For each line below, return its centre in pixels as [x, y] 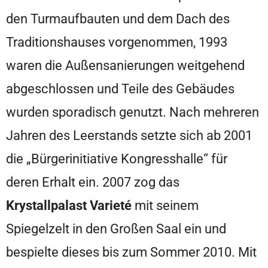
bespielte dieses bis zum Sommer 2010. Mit [131, 252]
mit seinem [167, 205]
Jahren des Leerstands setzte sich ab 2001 [129, 135]
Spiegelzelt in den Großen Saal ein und [116, 229]
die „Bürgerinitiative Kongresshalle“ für [117, 159]
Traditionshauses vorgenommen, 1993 [117, 42]
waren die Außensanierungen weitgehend [125, 66]
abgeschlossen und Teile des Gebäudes [120, 89]
